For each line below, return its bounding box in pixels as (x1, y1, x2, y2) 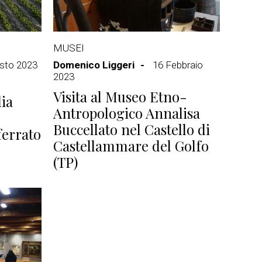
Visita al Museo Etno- (53, 87, 187, 106)
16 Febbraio (153, 59, 203, 71)
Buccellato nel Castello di (53, 120, 210, 139)
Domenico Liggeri (53, 59, 135, 71)
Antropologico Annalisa (53, 104, 200, 122)
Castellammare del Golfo (53, 136, 209, 155)
